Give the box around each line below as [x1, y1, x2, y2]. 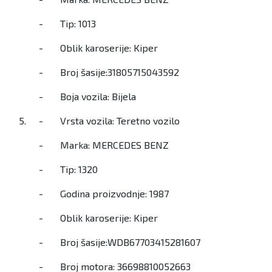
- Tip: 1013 [39, 18, 96, 30]
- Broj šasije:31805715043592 [39, 66, 179, 78]
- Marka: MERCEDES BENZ [39, 139, 169, 151]
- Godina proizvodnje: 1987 [39, 188, 169, 200]
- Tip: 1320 [39, 163, 98, 175]
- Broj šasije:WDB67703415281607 [39, 236, 200, 248]
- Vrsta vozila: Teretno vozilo [39, 115, 180, 127]
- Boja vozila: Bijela [39, 90, 136, 103]
